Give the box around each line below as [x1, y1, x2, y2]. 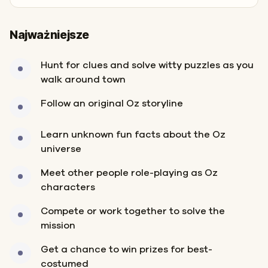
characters [41, 182, 95, 192]
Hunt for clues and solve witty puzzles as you [41, 60, 254, 70]
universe [41, 144, 81, 154]
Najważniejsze [10, 28, 90, 42]
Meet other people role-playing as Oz [41, 168, 218, 178]
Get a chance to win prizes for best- [41, 245, 212, 254]
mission [41, 221, 75, 230]
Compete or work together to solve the [41, 206, 225, 216]
